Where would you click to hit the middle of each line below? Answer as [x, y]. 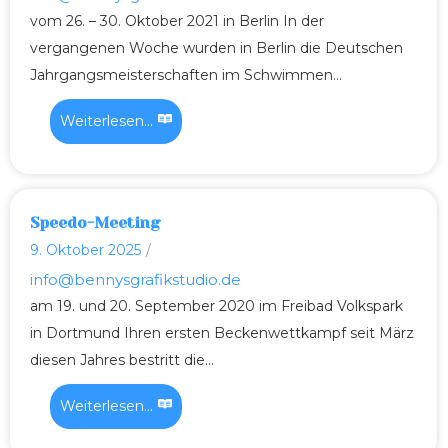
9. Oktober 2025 [85, 250]
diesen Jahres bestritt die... [122, 359]
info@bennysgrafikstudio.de [135, 279]
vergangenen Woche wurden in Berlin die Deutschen [216, 48]
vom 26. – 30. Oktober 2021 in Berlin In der [177, 21]
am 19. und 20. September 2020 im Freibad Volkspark [216, 305]
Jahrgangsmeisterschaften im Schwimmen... [186, 75]
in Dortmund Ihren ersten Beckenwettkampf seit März [222, 332]
